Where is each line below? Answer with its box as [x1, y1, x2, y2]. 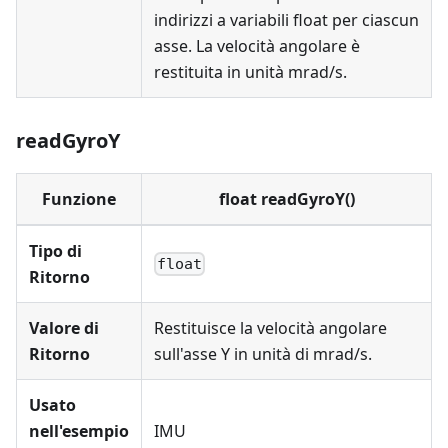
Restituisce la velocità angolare [154, 317, 387, 339]
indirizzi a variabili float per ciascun [154, 9, 419, 31]
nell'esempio [29, 420, 129, 442]
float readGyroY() [218, 188, 355, 210]
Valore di [29, 317, 99, 339]
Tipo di [29, 240, 82, 262]
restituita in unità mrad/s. [154, 61, 347, 83]
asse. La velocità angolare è [154, 35, 360, 57]
